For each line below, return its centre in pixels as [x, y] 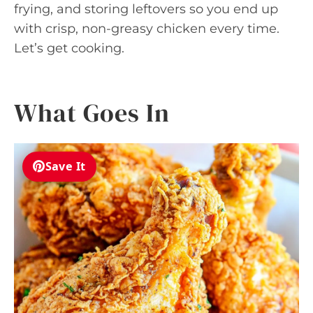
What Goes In [92, 112]
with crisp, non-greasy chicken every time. [147, 28]
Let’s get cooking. [69, 48]
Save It [65, 167]
